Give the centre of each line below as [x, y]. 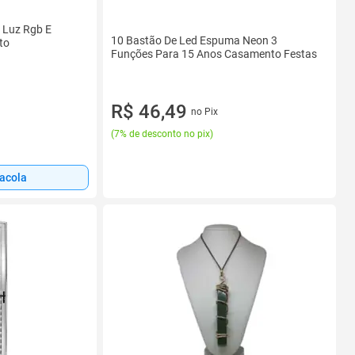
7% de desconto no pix [162, 134]
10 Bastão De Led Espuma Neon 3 [194, 40]
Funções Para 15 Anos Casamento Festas [214, 53]
